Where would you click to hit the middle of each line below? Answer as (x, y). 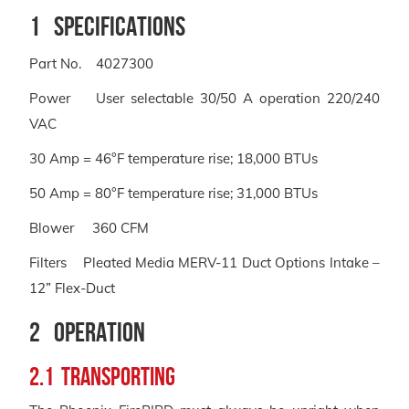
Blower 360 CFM (89, 227)
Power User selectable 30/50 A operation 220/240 (204, 98)
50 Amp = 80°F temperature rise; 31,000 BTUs (173, 193)
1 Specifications (107, 26)
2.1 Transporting (102, 376)
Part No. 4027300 (91, 63)
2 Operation (87, 331)
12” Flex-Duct (72, 288)
